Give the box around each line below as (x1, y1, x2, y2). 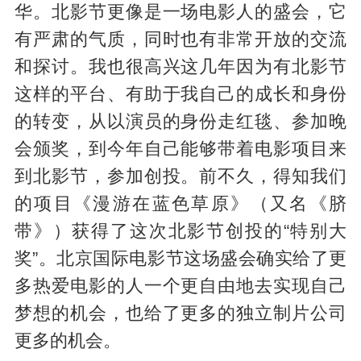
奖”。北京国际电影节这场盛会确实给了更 (14, 248, 347, 268)
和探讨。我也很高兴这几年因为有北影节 (14, 56, 347, 77)
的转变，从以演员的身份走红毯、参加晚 (14, 111, 347, 131)
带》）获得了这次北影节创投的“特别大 (14, 221, 347, 241)
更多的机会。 (14, 330, 121, 351)
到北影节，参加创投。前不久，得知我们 (14, 166, 347, 186)
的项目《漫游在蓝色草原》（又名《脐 (14, 193, 347, 214)
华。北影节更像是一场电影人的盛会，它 (14, 2, 347, 22)
